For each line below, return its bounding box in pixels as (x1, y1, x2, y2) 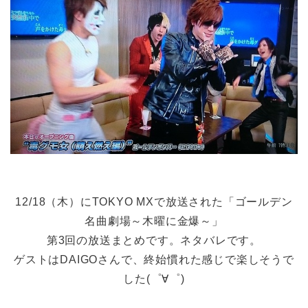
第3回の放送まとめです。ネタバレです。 (46, 234, 262, 247)
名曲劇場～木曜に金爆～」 (85, 215, 223, 228)
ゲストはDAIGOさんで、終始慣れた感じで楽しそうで (14, 254, 294, 266)
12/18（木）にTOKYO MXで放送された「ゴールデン (15, 196, 293, 208)
